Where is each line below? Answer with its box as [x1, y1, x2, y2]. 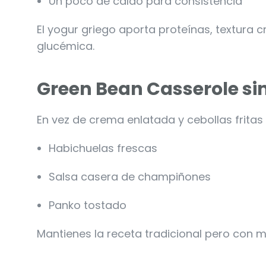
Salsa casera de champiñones [49, 169, 211, 184]
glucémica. [37, 38, 94, 53]
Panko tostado [49, 197, 126, 213]
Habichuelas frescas [49, 140, 157, 156]
